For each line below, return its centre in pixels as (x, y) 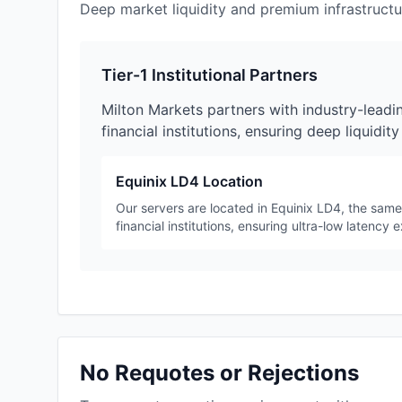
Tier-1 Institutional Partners (210, 75)
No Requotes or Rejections (219, 373)
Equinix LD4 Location (189, 182)
